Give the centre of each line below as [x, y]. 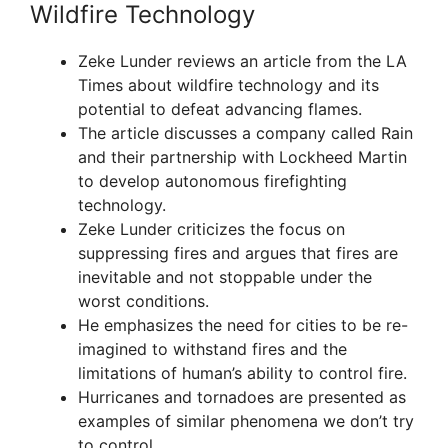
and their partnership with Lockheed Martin [242, 157]
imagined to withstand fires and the [212, 349]
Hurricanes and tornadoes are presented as [242, 397]
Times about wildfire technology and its [228, 85]
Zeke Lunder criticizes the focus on [211, 229]
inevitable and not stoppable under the [225, 277]
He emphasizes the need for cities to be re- [243, 325]
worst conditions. [143, 301]
